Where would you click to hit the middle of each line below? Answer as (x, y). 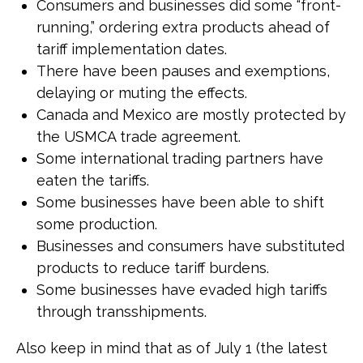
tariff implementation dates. (132, 49)
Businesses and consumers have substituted (190, 246)
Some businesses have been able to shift (180, 202)
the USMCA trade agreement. (139, 137)
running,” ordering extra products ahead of (183, 27)
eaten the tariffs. (93, 180)
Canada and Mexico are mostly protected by (191, 115)
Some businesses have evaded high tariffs (182, 290)
